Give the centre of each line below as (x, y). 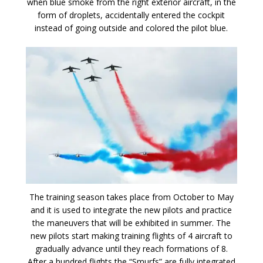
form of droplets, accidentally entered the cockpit (131, 15)
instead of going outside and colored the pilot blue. (131, 28)
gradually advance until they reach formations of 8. (131, 248)
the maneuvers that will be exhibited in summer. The (131, 222)
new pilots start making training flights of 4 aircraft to (131, 235)
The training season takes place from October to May (131, 197)
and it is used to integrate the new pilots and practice (131, 210)
